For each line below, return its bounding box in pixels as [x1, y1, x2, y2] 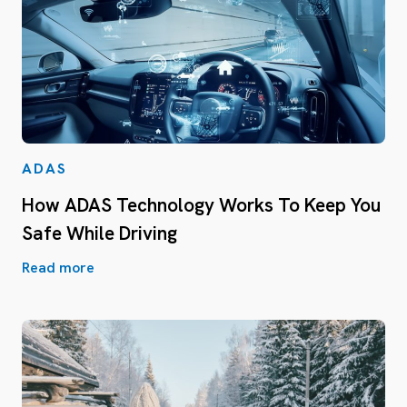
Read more [22, 258, 94, 277]
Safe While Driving [22, 221, 177, 245]
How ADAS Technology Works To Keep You [22, 193, 381, 217]
